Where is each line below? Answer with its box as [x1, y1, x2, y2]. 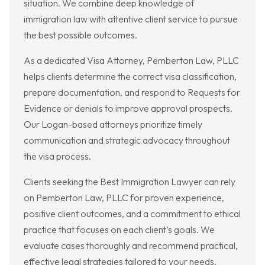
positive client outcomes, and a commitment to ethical [24, 208, 241, 220]
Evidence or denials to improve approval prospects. [24, 102, 232, 115]
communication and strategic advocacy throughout [24, 134, 230, 147]
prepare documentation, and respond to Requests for [24, 86, 240, 99]
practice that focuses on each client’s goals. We [24, 224, 215, 236]
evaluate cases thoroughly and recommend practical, [24, 240, 238, 252]
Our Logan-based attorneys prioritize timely [24, 118, 202, 131]
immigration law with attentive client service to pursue [24, 13, 238, 25]
